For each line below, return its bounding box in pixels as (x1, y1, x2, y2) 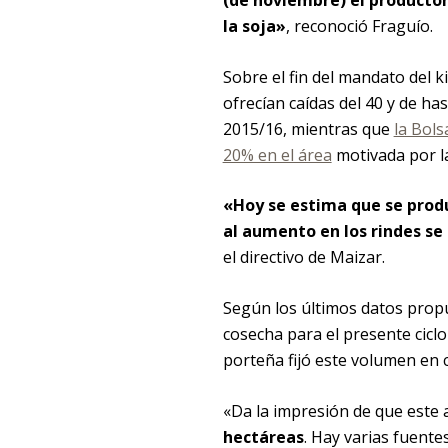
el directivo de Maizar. (222, 246, 385, 269)
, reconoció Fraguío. (285, 15, 433, 38)
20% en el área (222, 143, 332, 166)
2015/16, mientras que (222, 117, 394, 140)
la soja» (222, 15, 286, 38)
